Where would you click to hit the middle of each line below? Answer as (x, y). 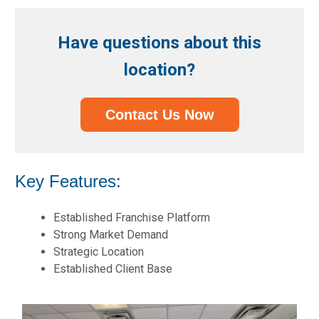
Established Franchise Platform (132, 218)
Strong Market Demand (111, 235)
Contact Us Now (159, 115)
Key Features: (68, 182)
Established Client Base (113, 269)
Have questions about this (159, 43)
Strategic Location (99, 252)
